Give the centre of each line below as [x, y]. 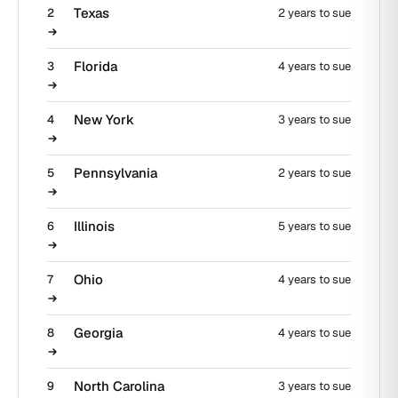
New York [104, 120]
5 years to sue [314, 227]
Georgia [98, 333]
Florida [96, 67]
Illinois [94, 227]
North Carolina [119, 386]
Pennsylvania [115, 173]
